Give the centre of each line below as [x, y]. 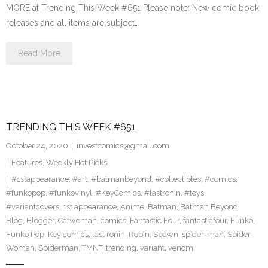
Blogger [40, 220]
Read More [39, 53]
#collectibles [178, 179]
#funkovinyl [71, 193]
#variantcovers [33, 207]
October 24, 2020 [37, 146]
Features [27, 162]
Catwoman [77, 220]
